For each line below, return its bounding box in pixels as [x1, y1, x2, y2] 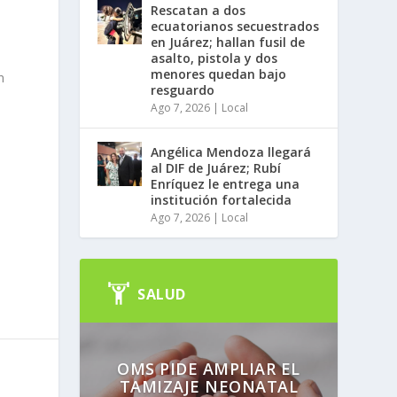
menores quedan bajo [151, 65, 287, 82]
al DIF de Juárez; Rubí [151, 159, 282, 176]
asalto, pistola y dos [151, 49, 278, 66]
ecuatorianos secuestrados [151, 17, 320, 35]
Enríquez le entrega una [151, 175, 300, 192]
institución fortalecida [151, 191, 292, 208]
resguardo [151, 81, 215, 98]
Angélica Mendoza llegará [151, 143, 312, 160]
